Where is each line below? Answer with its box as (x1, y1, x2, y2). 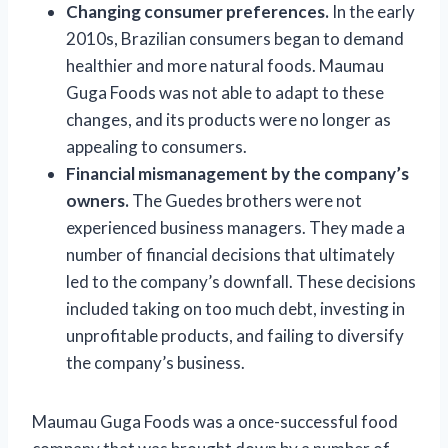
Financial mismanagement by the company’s (66, 162, 409, 184)
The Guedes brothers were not (129, 189, 362, 211)
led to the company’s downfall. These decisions (66, 270, 416, 292)
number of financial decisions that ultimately (66, 243, 395, 265)
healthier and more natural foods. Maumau (66, 54, 384, 76)
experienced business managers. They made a (66, 216, 405, 238)
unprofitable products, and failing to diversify (66, 324, 404, 346)
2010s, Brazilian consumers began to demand (66, 27, 404, 49)
